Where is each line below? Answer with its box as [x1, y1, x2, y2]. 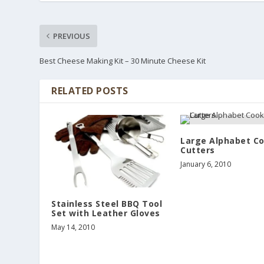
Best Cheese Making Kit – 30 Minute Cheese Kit [39, 55, 206, 66]
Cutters [180, 144, 215, 156]
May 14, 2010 [51, 222, 95, 232]
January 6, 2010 [180, 159, 231, 169]
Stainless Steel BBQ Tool [51, 197, 163, 209]
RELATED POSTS [51, 84, 128, 97]
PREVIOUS [53, 30, 91, 41]
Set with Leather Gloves [51, 207, 160, 219]
